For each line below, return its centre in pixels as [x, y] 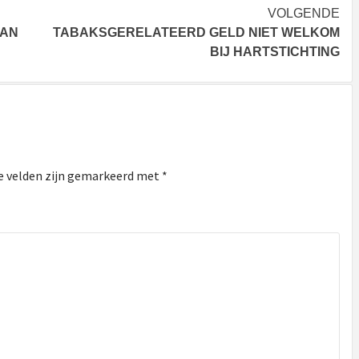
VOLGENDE [304, 13]
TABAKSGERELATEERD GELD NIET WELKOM [196, 32]
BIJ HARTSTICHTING [275, 51]
